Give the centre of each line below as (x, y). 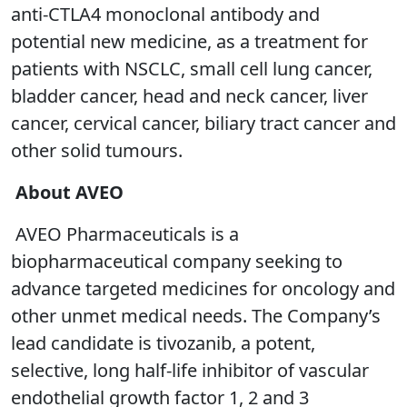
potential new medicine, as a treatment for (189, 42)
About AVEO (69, 193)
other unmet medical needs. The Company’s (196, 316)
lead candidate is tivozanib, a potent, (163, 343)
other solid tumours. (97, 151)
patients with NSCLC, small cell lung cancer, (192, 69)
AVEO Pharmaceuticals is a (125, 234)
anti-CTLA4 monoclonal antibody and (165, 15)
